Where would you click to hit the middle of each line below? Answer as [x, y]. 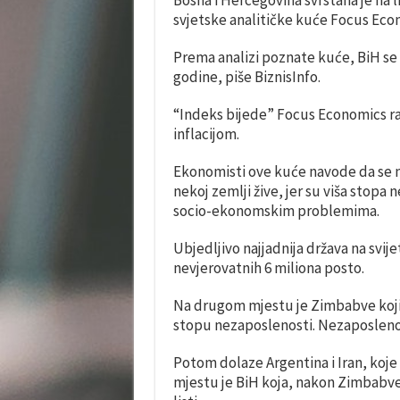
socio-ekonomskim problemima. [276, 211]
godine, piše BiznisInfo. [246, 77]
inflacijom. [206, 134]
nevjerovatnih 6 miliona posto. [268, 268]
